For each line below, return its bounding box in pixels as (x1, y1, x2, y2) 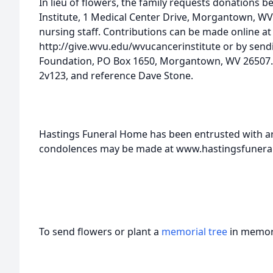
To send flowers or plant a (39, 225, 161, 238)
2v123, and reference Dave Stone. (39, 69, 193, 82)
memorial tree (161, 225, 227, 238)
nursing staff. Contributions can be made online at (39, 25, 271, 38)
